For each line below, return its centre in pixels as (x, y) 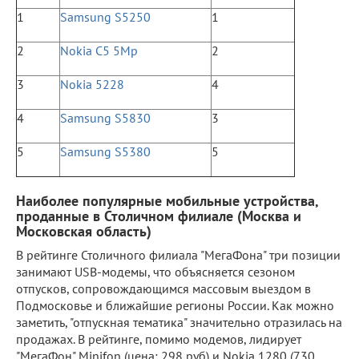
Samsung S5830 (105, 117)
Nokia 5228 (92, 84)
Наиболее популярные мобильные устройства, (167, 200)
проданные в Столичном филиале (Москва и (159, 216)
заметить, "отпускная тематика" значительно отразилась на (179, 322)
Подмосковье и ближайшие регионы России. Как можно (175, 305)
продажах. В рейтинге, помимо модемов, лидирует (159, 339)
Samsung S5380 (105, 151)
